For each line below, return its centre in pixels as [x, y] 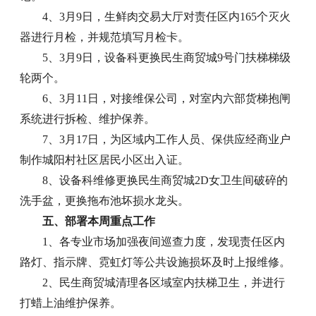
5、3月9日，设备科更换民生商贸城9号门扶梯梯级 [167, 57]
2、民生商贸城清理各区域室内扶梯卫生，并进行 [164, 282]
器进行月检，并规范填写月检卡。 [105, 37]
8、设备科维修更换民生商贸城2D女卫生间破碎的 [165, 180]
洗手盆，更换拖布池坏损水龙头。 [105, 200]
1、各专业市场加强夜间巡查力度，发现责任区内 [164, 241]
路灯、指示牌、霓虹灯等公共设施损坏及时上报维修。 [156, 262]
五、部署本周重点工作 [99, 221]
